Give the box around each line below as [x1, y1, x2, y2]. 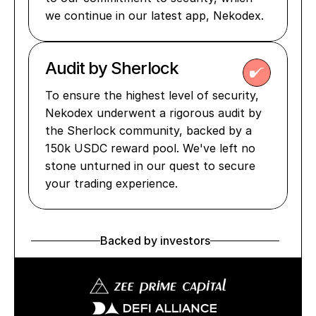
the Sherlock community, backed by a [45, 123, 252, 138]
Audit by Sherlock [45, 58, 182, 78]
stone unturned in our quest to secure [45, 159, 255, 173]
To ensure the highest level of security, [45, 88, 259, 102]
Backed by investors [100, 233, 210, 248]
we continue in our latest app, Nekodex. [45, 8, 264, 23]
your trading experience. [45, 176, 178, 190]
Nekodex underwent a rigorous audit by [45, 106, 262, 120]
